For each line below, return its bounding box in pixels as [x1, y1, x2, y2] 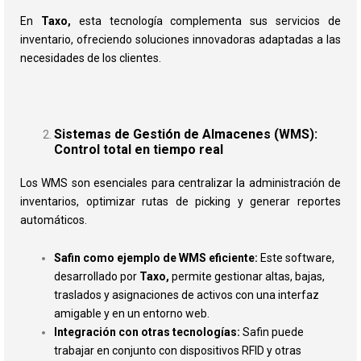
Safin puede [240, 326, 304, 339]
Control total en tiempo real [54, 141, 223, 157]
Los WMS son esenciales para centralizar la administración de [20, 176, 341, 189]
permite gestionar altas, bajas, [169, 270, 325, 284]
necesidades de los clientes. [20, 51, 161, 64]
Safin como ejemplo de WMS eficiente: [54, 251, 258, 265]
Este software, [258, 251, 334, 265]
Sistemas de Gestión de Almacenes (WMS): [54, 126, 317, 142]
